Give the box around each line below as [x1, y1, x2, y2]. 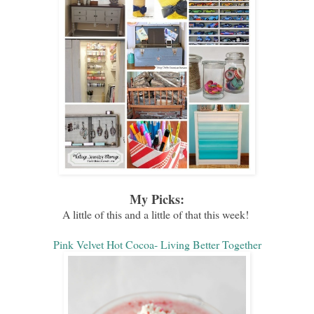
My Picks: [130, 189, 184, 208]
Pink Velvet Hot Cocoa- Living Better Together [53, 236, 261, 252]
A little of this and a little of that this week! [62, 206, 252, 221]
